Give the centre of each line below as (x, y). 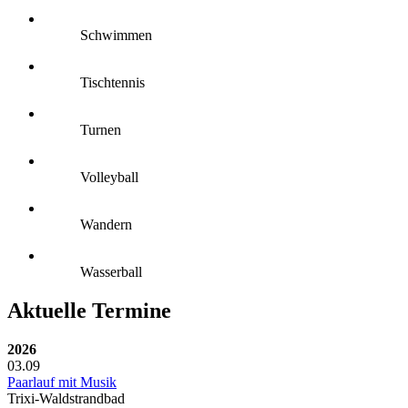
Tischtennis (112, 82)
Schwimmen (116, 35)
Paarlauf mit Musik (62, 382)
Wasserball (111, 272)
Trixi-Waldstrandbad (66, 398)
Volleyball (109, 177)
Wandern (106, 224)
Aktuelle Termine (89, 310)
